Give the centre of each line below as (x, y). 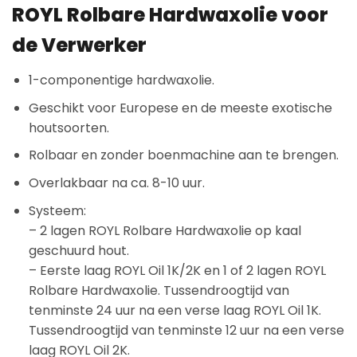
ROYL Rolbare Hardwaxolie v (153, 15)
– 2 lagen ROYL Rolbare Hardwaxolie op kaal (165, 230)
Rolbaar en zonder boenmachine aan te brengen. (183, 155)
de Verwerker (79, 45)
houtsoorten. (69, 127)
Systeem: (57, 210)
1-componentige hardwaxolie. (121, 80)
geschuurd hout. (78, 250)
